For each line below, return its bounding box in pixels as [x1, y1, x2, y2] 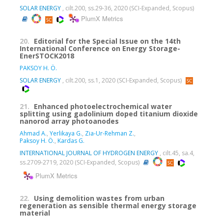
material [20, 208, 50, 218]
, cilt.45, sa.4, [158, 149, 194, 158]
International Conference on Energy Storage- [20, 44, 180, 54]
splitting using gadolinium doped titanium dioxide [20, 109, 198, 119]
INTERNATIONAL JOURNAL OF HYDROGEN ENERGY [20, 149, 158, 158]
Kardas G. [57, 137, 84, 145]
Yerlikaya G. [50, 129, 82, 138]
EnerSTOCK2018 [20, 51, 74, 61]
